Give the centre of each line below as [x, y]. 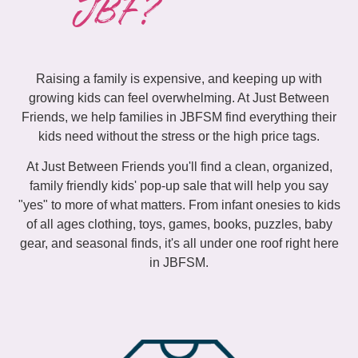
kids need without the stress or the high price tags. [179, 136]
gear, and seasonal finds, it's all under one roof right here [179, 243]
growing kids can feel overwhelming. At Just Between [179, 97]
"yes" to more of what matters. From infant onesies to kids [179, 205]
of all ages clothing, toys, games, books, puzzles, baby [179, 224]
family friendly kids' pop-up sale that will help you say [179, 185]
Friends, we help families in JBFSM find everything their [179, 117]
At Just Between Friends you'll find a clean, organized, [179, 166]
